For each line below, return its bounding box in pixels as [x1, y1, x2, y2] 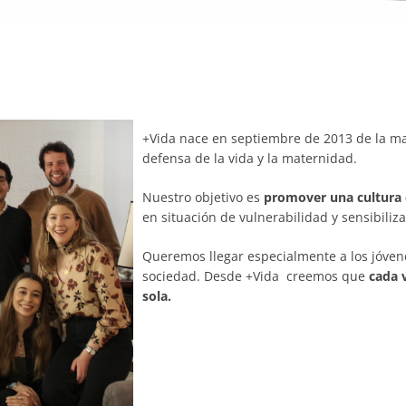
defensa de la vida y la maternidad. [142, 149, 358, 167]
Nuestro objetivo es [142, 188, 265, 206]
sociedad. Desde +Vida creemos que [142, 266, 370, 285]
